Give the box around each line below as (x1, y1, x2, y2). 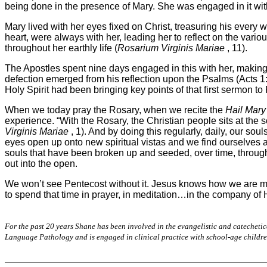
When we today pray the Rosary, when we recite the (5, 104, 225, 115)
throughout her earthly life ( (5, 42, 117, 53)
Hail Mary (225, 104, 266, 115)
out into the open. (5, 158, 77, 169)
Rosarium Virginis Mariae (117, 42, 225, 53)
